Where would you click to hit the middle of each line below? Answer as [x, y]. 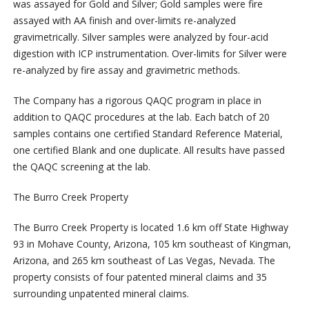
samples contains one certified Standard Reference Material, [148, 134]
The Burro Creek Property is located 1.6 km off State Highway [150, 228]
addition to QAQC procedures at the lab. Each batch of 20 [141, 117]
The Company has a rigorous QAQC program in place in [137, 101]
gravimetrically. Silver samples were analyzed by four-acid [140, 37]
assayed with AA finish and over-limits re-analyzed [124, 21]
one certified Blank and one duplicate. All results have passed [149, 150]
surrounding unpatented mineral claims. [101, 294]
